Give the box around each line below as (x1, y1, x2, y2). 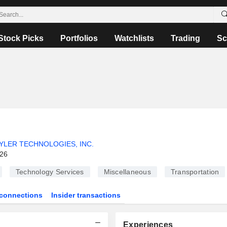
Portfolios (60, 34, 98, 43)
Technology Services (15, 168, 84, 176)
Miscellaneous (103, 168, 151, 176)
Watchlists (114, 34, 154, 43)
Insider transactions (51, 191, 121, 199)
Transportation (170, 168, 219, 176)
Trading (170, 34, 200, 43)
